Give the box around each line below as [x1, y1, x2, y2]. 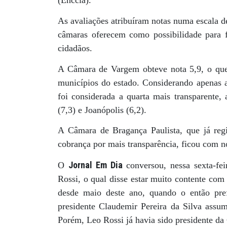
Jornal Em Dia [68, 159, 123, 170]
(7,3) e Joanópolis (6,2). [58, 105, 146, 116]
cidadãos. [58, 43, 92, 53]
